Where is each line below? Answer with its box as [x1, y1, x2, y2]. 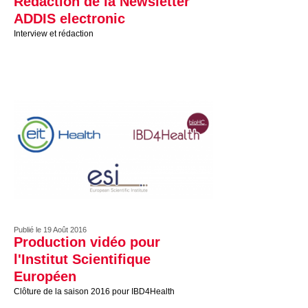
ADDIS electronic [14, 11, 125, 26]
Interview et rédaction [14, 29, 93, 38]
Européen [14, 269, 76, 284]
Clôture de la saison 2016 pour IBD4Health [14, 287, 175, 296]
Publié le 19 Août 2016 [14, 225, 87, 234]
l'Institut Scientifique [14, 252, 151, 267]
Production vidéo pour [14, 234, 160, 250]
